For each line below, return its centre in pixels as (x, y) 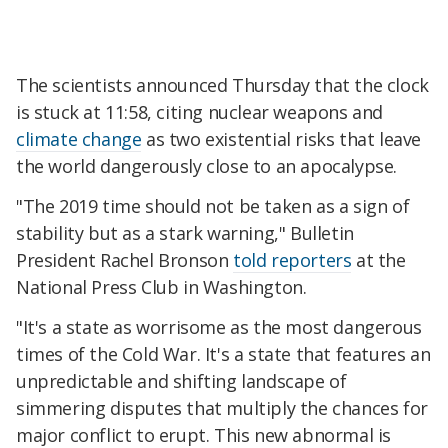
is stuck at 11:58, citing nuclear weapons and (200, 112)
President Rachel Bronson (125, 260)
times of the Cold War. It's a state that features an (223, 354)
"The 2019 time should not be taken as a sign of (213, 206)
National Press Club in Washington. (161, 287)
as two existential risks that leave (281, 139)
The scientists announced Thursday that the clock (222, 85)
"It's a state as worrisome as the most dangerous (219, 327)
